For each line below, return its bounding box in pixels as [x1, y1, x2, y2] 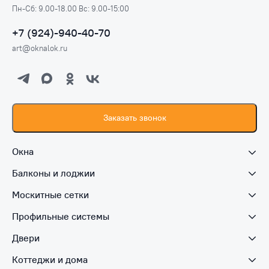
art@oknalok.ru [12, 43, 67, 54]
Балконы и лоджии [12, 167, 95, 180]
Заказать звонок [103, 112, 166, 123]
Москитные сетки [12, 189, 89, 201]
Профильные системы [12, 210, 109, 223]
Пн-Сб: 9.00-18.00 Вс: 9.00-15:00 [12, 4, 129, 14]
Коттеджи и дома [12, 253, 88, 265]
